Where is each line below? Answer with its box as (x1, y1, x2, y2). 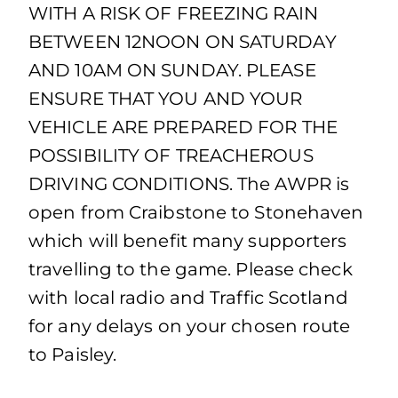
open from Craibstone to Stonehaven (28, 202, 364, 223)
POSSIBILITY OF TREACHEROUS (28, 145, 314, 166)
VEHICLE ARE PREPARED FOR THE (28, 116, 338, 138)
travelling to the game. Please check (28, 259, 353, 280)
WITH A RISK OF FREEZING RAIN (28, 3, 318, 24)
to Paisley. (28, 344, 117, 365)
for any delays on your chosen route (28, 315, 351, 337)
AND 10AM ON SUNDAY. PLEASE (28, 60, 316, 81)
